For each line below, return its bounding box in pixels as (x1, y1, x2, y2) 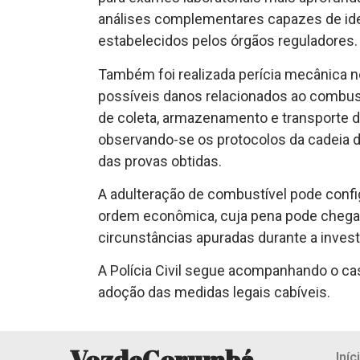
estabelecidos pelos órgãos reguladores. (98, 32, 358, 50)
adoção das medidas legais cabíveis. (98, 284, 330, 301)
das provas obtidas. (98, 152, 222, 170)
